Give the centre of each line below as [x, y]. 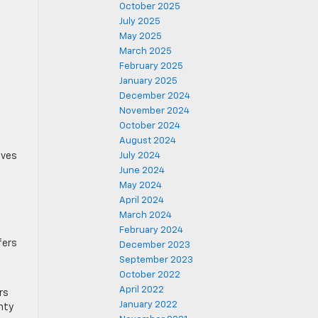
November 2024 [154, 111]
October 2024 [150, 126]
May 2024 [141, 186]
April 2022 [142, 290]
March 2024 [146, 215]
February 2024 [151, 230]
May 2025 [141, 37]
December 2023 [155, 245]
